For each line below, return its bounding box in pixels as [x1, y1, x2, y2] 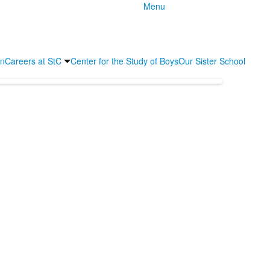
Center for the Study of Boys [71, 54, 178, 67]
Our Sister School [178, 54, 245, 67]
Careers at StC [5, 54, 61, 67]
